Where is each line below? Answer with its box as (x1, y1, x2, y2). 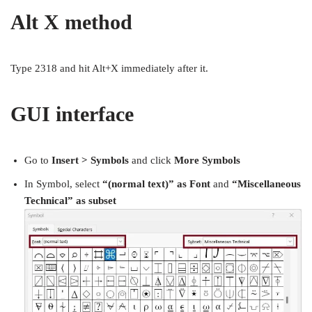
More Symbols (174, 155, 240, 166)
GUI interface (10, 102, 134, 126)
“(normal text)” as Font (102, 178, 210, 190)
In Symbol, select (24, 178, 102, 190)
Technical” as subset (24, 195, 116, 207)
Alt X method (10, 10, 132, 34)
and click (132, 155, 174, 166)
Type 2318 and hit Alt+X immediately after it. (10, 63, 208, 75)
